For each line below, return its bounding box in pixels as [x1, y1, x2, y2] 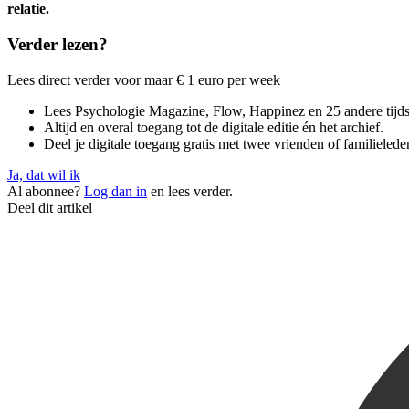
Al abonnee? [7, 183, 84, 199]
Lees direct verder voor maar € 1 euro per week [7, 71, 280, 88]
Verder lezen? [7, 35, 108, 55]
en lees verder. [147, 183, 233, 199]
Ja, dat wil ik [7, 166, 80, 183]
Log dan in [84, 183, 147, 199]
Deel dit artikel [7, 199, 92, 215]
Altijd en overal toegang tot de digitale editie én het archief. [44, 119, 383, 135]
